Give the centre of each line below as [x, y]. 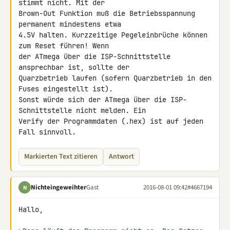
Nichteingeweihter [59, 187]
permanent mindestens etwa [72, 24]
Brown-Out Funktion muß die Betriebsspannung [107, 13]
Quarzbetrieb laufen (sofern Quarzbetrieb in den [115, 78]
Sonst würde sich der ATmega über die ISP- [103, 100]
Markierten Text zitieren [61, 157]
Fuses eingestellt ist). [68, 89]
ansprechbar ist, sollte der [76, 67]
